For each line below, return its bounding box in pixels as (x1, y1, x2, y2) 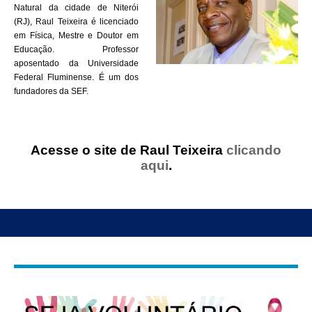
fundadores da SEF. (14, 86, 88, 96)
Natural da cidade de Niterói (14, 3, 139, 13)
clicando (226, 143, 281, 157)
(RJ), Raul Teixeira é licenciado (14, 17, 139, 26)
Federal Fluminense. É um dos (14, 72, 139, 82)
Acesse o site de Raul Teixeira (31, 143, 226, 157)
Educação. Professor (14, 45, 139, 54)
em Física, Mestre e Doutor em (14, 31, 139, 40)
